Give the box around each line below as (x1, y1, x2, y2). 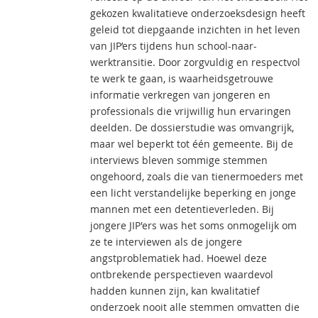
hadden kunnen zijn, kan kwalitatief (90, 284, 260, 297)
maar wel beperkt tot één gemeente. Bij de (90, 137, 293, 150)
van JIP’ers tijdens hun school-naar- (90, 39, 257, 53)
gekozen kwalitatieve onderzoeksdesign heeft (90, 6, 305, 20)
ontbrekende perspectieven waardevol (90, 268, 273, 281)
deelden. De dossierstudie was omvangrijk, (90, 121, 294, 134)
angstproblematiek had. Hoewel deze (90, 251, 267, 265)
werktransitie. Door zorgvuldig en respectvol (90, 55, 300, 69)
